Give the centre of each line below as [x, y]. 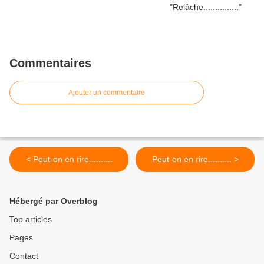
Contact [24, 256]
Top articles [31, 220]
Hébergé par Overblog [54, 201]
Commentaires [50, 63]
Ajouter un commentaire [107, 93]
